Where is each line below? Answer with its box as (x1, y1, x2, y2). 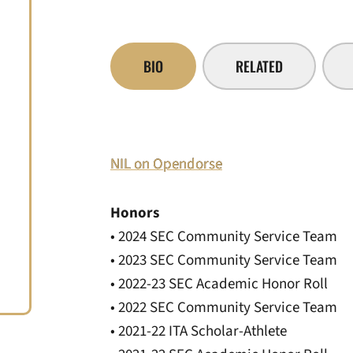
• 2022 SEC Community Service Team (110, 297, 337, 318)
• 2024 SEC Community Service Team (110, 226, 337, 247)
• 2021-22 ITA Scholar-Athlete (110, 321, 287, 342)
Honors (110, 203, 159, 224)
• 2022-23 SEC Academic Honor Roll (110, 273, 328, 295)
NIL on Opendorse (110, 154, 222, 175)
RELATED (236, 55, 283, 76)
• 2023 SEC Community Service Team (110, 250, 337, 271)
